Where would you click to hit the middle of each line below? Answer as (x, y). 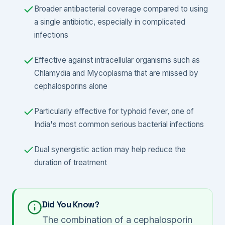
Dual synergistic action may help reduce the (110, 149)
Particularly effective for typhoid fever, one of (114, 111)
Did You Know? (71, 204)
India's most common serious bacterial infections (119, 124)
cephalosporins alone (71, 86)
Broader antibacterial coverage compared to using (121, 9)
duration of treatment (71, 162)
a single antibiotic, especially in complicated (110, 22)
